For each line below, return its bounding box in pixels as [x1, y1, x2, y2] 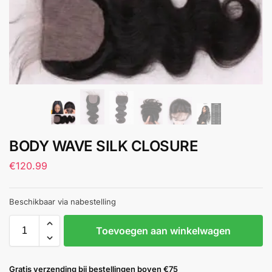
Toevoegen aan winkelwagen [96, 225, 231, 237]
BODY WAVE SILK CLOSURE [9, 137, 198, 155]
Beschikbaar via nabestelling [9, 197, 116, 207]
